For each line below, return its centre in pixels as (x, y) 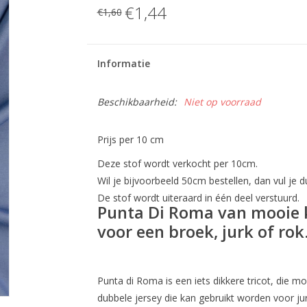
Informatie (123, 63)
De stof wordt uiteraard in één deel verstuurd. (198, 198)
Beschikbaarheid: (137, 102)
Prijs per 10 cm (130, 139)
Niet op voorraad (222, 102)
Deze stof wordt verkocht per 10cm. (177, 163)
